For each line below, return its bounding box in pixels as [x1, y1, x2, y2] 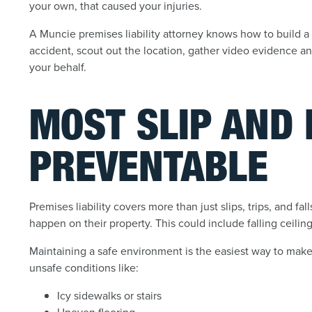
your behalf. [29, 58, 87, 75]
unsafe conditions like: [29, 259, 139, 276]
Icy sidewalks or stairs [57, 287, 162, 304]
